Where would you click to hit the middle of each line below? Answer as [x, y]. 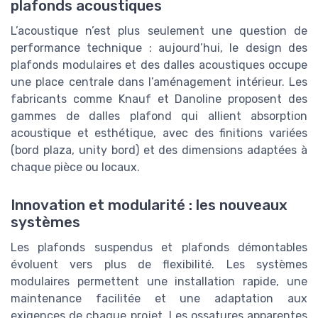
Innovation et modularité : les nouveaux [149, 205]
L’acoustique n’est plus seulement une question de [159, 31]
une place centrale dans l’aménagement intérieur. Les [159, 82]
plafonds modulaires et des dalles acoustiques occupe [159, 65]
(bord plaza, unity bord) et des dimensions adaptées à [159, 150]
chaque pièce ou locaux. [75, 168]
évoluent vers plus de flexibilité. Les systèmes [159, 265]
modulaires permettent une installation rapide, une [159, 282]
